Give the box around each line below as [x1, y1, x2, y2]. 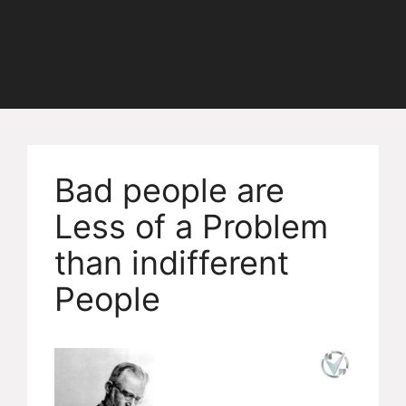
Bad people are [54, 170, 285, 211]
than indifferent [54, 243, 289, 284]
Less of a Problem [54, 207, 328, 247]
